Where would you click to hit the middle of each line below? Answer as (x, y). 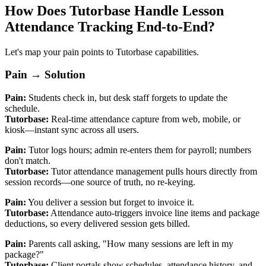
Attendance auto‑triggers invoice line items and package (154, 213)
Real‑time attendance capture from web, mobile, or (145, 119)
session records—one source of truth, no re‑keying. (100, 182)
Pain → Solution (45, 75)
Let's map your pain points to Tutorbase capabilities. (102, 52)
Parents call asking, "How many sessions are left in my (130, 244)
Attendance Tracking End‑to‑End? (110, 26)
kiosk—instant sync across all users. (72, 130)
